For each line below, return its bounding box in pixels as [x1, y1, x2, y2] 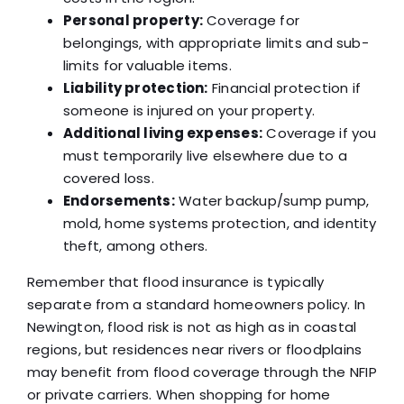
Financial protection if [207, 78, 362, 97]
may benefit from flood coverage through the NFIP [26, 362, 377, 381]
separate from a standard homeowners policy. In [26, 294, 366, 314]
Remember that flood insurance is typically [26, 271, 325, 291]
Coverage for [203, 10, 299, 30]
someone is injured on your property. [62, 100, 316, 120]
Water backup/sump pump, [174, 190, 370, 210]
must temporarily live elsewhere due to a [62, 145, 347, 165]
